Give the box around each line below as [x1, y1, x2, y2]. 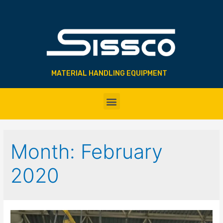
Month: [10, 139, 81, 164]
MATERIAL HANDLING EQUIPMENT [51, 69, 167, 78]
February [81, 139, 163, 164]
